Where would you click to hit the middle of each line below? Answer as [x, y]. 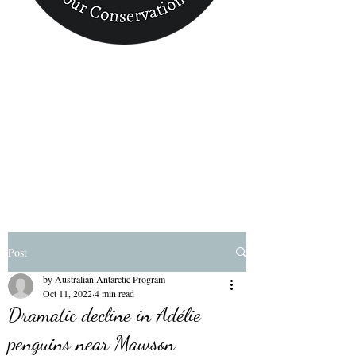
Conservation [124, 68]
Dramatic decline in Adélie [104, 314]
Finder [124, 103]
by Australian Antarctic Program [104, 279]
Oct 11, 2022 [68, 293]
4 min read [114, 293]
